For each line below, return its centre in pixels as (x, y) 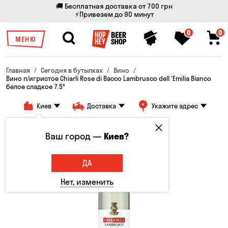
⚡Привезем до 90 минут (114, 14)
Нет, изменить (87, 182)
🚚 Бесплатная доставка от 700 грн (114, 6)
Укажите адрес (175, 106)
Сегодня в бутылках (72, 70)
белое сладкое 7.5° (36, 87)
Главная (18, 70)
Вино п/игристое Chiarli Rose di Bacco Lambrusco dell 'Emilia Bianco (109, 78)
